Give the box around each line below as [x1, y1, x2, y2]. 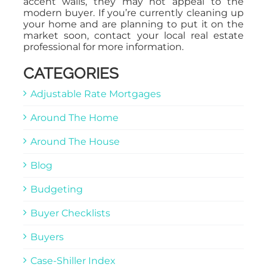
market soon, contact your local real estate [23, 29, 244, 41]
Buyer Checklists [30, 207, 110, 219]
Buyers [30, 231, 64, 243]
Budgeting [30, 183, 83, 195]
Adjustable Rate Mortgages [30, 88, 161, 100]
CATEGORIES [23, 64, 119, 82]
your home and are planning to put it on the [23, 18, 244, 30]
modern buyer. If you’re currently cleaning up [23, 7, 244, 18]
